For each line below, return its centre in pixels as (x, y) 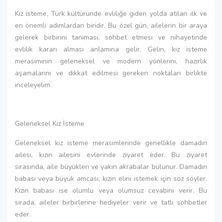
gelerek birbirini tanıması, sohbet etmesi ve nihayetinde (111, 37)
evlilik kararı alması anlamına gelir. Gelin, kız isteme (111, 49)
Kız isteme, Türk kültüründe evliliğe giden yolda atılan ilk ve (111, 14)
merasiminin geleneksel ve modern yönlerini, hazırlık (111, 61)
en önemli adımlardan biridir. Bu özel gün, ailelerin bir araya (111, 26)
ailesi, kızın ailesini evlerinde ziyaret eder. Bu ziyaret (111, 155)
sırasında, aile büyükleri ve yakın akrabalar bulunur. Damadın (111, 167)
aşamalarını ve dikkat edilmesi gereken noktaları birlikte (111, 73)
